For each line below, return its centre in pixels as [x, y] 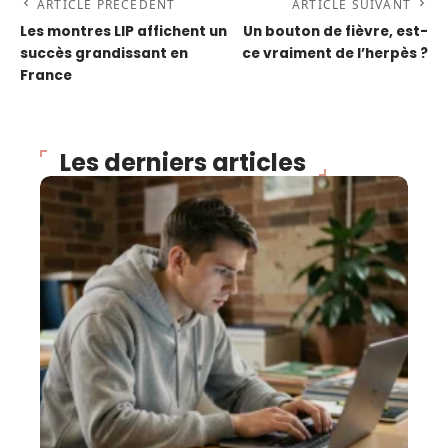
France [46, 75]
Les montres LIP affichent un [123, 31]
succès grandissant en [104, 53]
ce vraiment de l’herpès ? [335, 53]
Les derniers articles [183, 162]
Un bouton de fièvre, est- [335, 31]
